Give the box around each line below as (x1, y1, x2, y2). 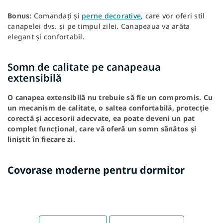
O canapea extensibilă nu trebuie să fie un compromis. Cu (7, 93, 213, 103)
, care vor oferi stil (141, 11, 205, 21)
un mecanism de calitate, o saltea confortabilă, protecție (7, 103, 209, 113)
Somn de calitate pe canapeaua (7, 60, 161, 74)
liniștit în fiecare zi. (7, 134, 75, 144)
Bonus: (7, 11, 32, 21)
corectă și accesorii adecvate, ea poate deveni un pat (7, 113, 195, 123)
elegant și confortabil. (7, 32, 85, 42)
